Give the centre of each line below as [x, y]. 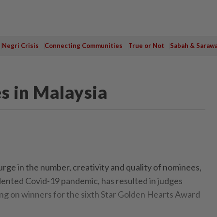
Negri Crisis [20, 46]
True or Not [146, 46]
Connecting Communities [83, 46]
